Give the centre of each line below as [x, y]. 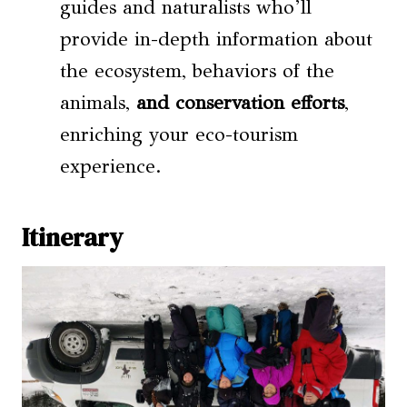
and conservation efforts [240, 103]
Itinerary [72, 238]
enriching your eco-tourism [179, 135]
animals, [98, 103]
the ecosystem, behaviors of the [197, 71]
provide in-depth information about [216, 40]
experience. [111, 167]
